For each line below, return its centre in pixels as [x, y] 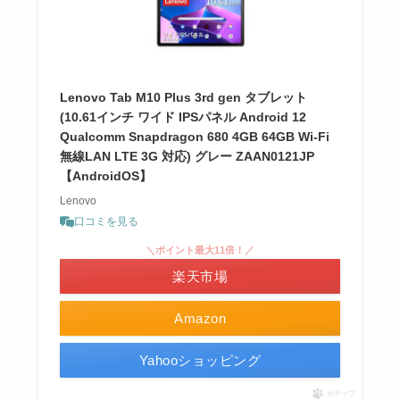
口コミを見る [106, 222]
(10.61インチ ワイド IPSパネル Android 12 [183, 117]
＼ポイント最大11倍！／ [200, 250]
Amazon [200, 319]
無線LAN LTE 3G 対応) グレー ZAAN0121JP [187, 157]
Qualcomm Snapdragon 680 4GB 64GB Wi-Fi [194, 137]
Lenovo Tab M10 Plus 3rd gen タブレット [183, 98]
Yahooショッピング [200, 361]
